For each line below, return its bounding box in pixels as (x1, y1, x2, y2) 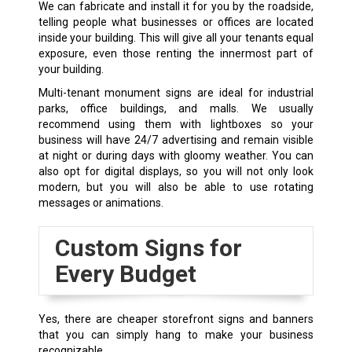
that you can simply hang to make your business (38, 328, 314, 342)
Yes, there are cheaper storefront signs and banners (38, 313, 314, 326)
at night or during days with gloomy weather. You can (38, 149, 314, 163)
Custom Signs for (54, 234, 242, 262)
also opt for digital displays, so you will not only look (38, 165, 314, 178)
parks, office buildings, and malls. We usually (38, 102, 314, 115)
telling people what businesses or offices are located (38, 16, 314, 29)
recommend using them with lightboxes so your (38, 118, 314, 131)
